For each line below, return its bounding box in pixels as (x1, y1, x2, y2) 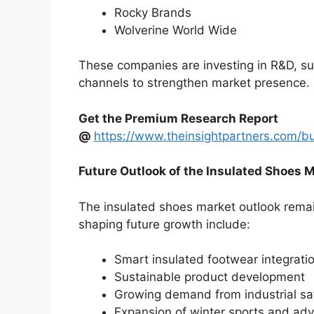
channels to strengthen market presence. (78, 76, 310, 90)
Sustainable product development (114, 270, 305, 285)
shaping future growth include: (78, 217, 250, 231)
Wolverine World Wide (114, 22, 237, 37)
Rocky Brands (114, 5, 191, 20)
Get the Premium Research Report (78, 111, 278, 125)
